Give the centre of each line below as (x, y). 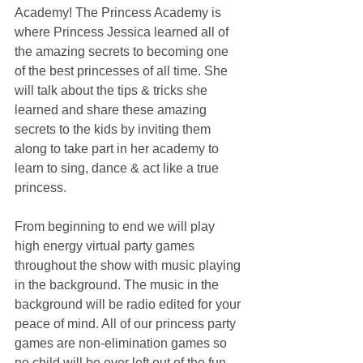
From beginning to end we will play (116, 226)
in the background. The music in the (118, 285)
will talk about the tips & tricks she (113, 90)
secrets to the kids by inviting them (114, 129)
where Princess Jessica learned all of (123, 32)
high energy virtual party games (106, 246)
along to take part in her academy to (118, 149)
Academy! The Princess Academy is (120, 13)
